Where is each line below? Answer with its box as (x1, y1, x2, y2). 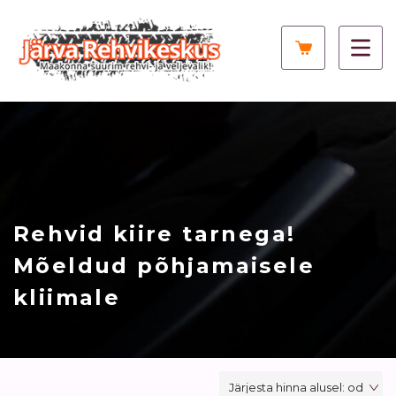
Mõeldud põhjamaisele (13, 252, 315, 278)
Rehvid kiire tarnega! (13, 220, 296, 247)
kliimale (13, 284, 121, 310)
